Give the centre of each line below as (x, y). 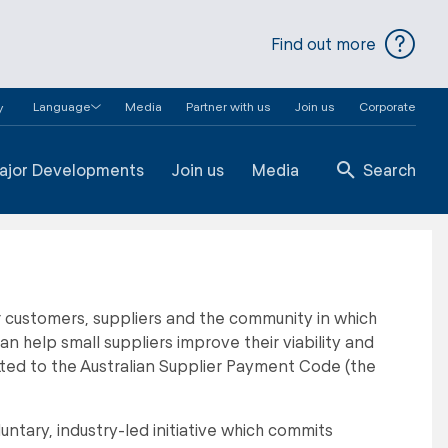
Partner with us (228, 106)
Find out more (323, 43)
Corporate (387, 106)
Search (389, 169)
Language (62, 106)
